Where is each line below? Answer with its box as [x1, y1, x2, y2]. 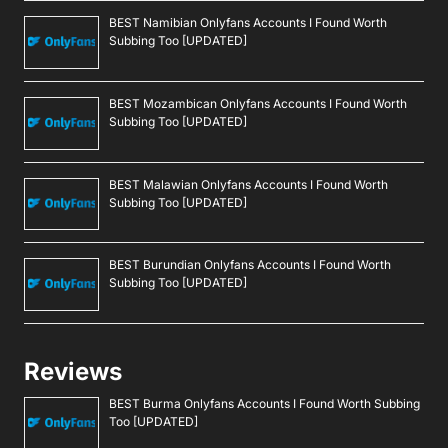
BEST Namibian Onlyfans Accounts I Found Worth [109, 15, 387, 31]
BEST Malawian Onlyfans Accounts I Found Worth [109, 176, 388, 192]
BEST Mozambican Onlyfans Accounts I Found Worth [109, 96, 407, 112]
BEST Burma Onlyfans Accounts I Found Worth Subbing [109, 396, 420, 412]
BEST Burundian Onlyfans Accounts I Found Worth [109, 257, 391, 273]
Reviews [24, 357, 122, 387]
